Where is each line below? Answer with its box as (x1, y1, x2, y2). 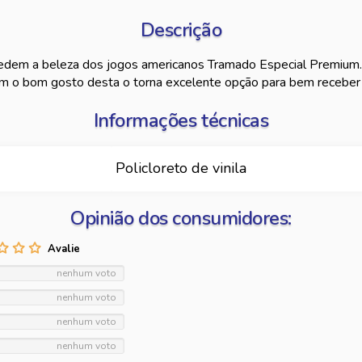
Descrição (140, 17, 222, 43)
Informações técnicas (93, 107, 269, 133)
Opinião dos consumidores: (70, 205, 292, 231)
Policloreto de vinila (116, 158, 246, 178)
